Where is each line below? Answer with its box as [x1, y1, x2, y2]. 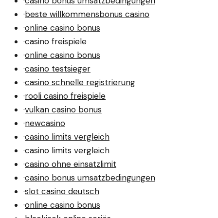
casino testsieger [25, 63, 91, 74]
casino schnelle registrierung [25, 77, 135, 88]
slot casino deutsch [25, 186, 99, 197]
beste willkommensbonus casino [25, 9, 149, 20]
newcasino [25, 118, 65, 129]
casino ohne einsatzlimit [25, 159, 116, 170]
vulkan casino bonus [25, 104, 102, 115]
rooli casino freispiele [25, 91, 106, 102]
